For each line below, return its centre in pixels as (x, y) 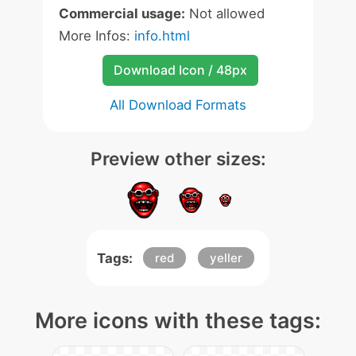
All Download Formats (178, 105)
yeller (226, 258)
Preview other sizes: (178, 159)
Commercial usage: (122, 14)
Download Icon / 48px (180, 70)
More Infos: (97, 36)
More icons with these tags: (178, 321)
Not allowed (225, 14)
